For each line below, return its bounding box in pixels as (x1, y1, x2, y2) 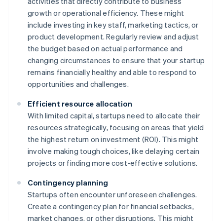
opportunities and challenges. (28, 79, 129, 89)
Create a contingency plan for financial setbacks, (28, 201, 194, 212)
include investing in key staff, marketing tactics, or (28, 20, 199, 30)
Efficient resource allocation (28, 99, 132, 109)
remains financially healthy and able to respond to (28, 67, 197, 77)
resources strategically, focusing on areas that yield (28, 122, 204, 133)
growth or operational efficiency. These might (28, 8, 184, 18)
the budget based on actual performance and (28, 43, 183, 54)
